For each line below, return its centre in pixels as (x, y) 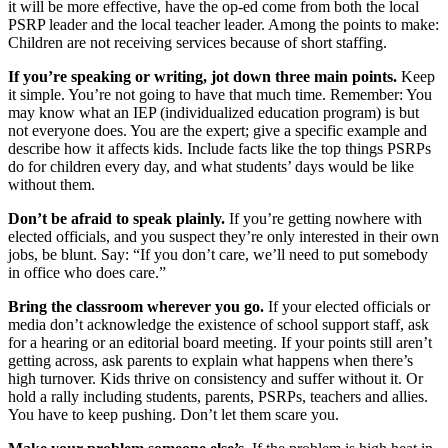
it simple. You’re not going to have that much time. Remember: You (220, 95)
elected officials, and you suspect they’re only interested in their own (223, 237)
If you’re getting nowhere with (325, 219)
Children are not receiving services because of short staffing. (197, 43)
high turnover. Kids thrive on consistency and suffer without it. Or (215, 379)
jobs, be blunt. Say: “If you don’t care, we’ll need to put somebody (218, 255)
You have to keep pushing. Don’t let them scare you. (173, 415)
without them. (51, 185)
